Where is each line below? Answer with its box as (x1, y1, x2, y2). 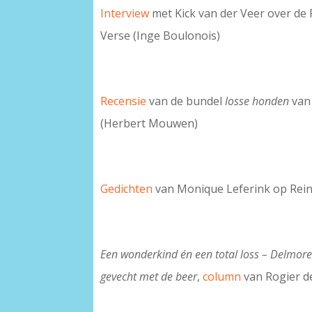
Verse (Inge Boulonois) (100, 28, 221, 44)
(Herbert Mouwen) (100, 116, 198, 132)
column (203, 269, 242, 285)
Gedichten (100, 181, 153, 197)
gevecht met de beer (100, 269, 198, 285)
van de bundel (146, 93, 226, 109)
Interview (100, 6, 150, 22)
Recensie (100, 93, 147, 109)
